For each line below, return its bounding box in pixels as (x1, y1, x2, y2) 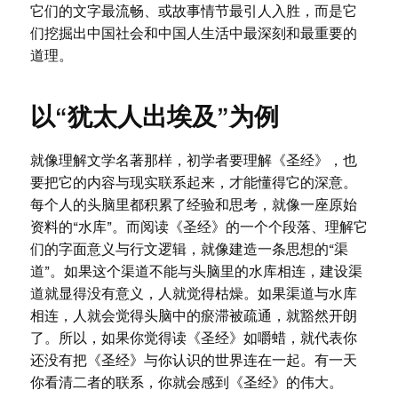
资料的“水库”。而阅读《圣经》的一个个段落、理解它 (29, 219, 368, 235)
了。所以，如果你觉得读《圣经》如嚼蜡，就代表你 (29, 330, 357, 346)
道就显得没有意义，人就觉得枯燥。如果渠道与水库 (29, 286, 357, 301)
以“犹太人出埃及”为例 (29, 103, 279, 131)
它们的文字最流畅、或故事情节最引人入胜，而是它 (29, 4, 357, 19)
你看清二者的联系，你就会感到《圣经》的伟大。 (29, 375, 343, 390)
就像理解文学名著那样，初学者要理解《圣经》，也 (29, 153, 357, 168)
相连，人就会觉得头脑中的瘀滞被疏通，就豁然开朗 (29, 308, 357, 323)
